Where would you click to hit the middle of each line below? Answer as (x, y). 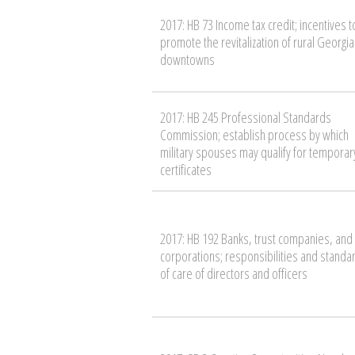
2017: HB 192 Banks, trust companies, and (256, 238)
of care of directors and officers (234, 273)
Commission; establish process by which (254, 134)
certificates (186, 169)
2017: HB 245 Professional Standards (246, 117)
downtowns (187, 59)
